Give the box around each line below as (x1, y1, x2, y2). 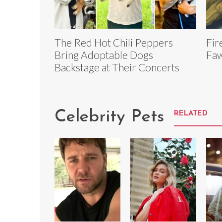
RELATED (174, 110, 208, 118)
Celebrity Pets (55, 109, 164, 126)
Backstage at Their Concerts (55, 61, 179, 74)
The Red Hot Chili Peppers (55, 36, 173, 49)
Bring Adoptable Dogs (55, 49, 153, 61)
